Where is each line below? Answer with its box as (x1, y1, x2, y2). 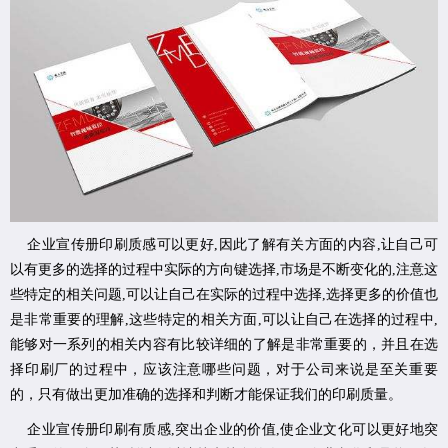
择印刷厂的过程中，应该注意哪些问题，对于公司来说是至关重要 (10, 362, 438, 378)
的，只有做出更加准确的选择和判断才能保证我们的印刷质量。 (10, 387, 402, 403)
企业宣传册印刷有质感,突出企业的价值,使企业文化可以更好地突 (10, 422, 438, 438)
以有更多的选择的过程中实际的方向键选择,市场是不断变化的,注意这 (10, 262, 438, 278)
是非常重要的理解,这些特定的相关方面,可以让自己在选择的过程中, (10, 312, 438, 328)
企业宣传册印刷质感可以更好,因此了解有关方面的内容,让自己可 (10, 237, 438, 253)
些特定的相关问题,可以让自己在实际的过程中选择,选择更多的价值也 (10, 287, 438, 303)
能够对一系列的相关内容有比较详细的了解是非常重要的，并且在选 (10, 337, 438, 353)
